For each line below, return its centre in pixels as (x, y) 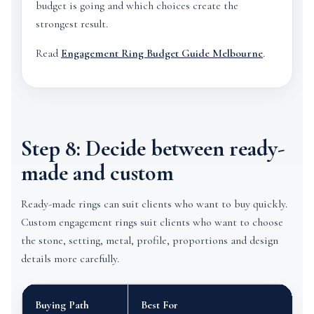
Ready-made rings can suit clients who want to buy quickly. (154, 204)
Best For (159, 305)
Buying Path (62, 305)
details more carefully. (70, 259)
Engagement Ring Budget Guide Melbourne (162, 53)
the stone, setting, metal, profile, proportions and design (150, 240)
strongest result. (72, 24)
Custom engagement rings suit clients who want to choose (152, 222)
